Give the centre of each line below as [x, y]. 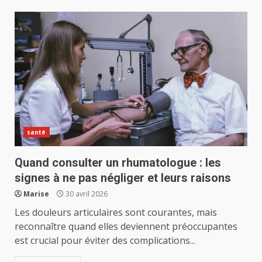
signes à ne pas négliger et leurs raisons [123, 178]
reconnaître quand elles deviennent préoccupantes [126, 226]
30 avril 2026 [86, 194]
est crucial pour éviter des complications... [105, 240]
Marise [36, 194]
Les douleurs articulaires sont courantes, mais [116, 212]
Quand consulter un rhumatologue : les [118, 163]
